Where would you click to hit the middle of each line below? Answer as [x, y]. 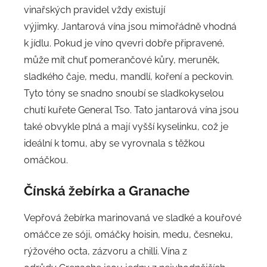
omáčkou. [46, 160]
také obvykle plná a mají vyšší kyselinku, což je [126, 127]
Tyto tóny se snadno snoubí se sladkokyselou [124, 94]
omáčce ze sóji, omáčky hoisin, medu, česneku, [128, 234]
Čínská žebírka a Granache [107, 191]
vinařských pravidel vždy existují [94, 10]
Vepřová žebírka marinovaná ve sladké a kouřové [133, 218]
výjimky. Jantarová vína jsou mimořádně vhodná [130, 27]
